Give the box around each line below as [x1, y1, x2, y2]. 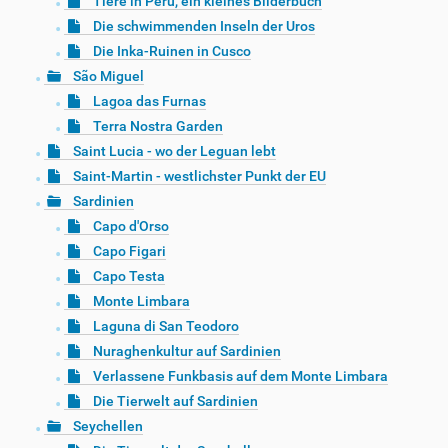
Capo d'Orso [93, 218, 169, 235]
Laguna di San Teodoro [93, 318, 239, 335]
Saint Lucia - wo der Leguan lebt [73, 143, 276, 160]
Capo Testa [93, 268, 165, 285]
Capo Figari [93, 243, 166, 260]
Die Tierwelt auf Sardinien [93, 393, 258, 410]
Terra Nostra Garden [93, 118, 223, 135]
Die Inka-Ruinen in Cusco [93, 43, 251, 60]
